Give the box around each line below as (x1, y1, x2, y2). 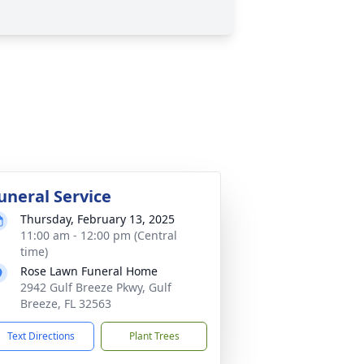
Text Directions (7, 329, 75, 343)
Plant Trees (128, 329, 180, 343)
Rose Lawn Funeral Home (20, 263, 158, 279)
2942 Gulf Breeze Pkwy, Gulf (20, 279, 171, 295)
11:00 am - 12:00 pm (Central (20, 227, 177, 243)
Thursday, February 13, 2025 (20, 211, 175, 227)
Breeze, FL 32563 (20, 296, 111, 311)
